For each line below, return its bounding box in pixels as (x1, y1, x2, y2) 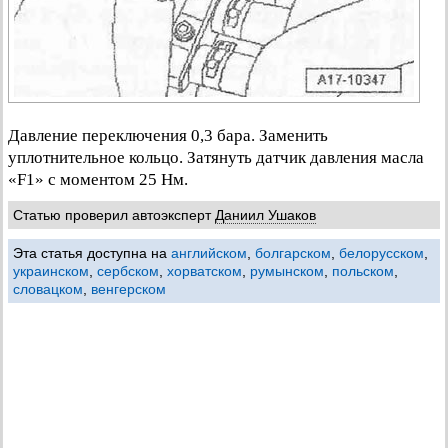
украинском (13, 263, 89, 279)
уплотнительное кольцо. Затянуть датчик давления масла (8, 148, 424, 167)
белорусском (339, 245, 424, 261)
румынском (250, 263, 324, 279)
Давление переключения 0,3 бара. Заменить (8, 126, 328, 145)
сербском (97, 263, 159, 279)
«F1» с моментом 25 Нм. (8, 170, 188, 189)
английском (171, 245, 247, 261)
